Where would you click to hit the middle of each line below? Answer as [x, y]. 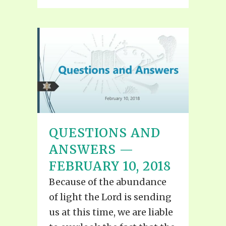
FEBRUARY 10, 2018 [110, 166]
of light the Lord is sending [110, 197]
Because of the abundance [108, 182]
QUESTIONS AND [105, 133]
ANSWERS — [91, 149]
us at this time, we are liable [111, 212]
